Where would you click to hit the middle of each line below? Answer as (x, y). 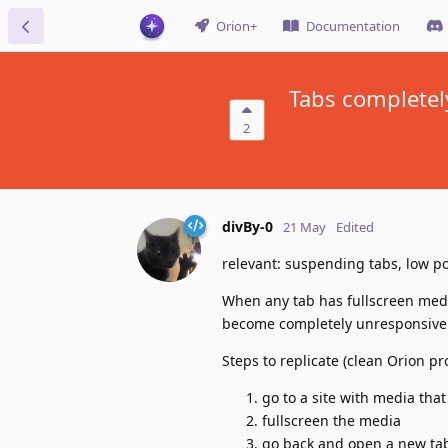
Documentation (353, 26)
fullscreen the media (331, 420)
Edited (355, 226)
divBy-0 (247, 226)
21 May (304, 226)
